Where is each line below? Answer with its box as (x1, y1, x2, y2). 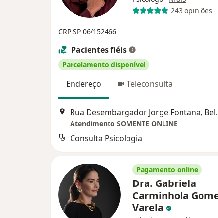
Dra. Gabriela (132, 176, 196, 190)
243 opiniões (170, 6, 212, 15)
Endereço (66, 78, 101, 89)
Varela (132, 200, 166, 214)
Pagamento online (136, 164, 198, 174)
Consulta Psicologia (70, 132, 142, 144)
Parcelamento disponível (62, 59, 145, 69)
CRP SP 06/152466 (58, 26, 116, 36)
